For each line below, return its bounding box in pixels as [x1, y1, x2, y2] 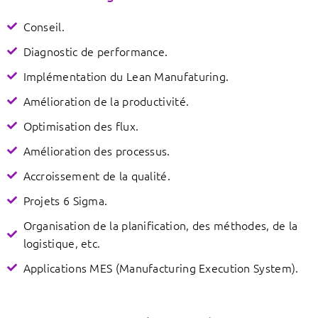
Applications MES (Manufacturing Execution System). [23, 259, 299, 275]
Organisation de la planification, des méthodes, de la [23, 216, 298, 233]
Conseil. [23, 18, 65, 34]
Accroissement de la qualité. [23, 167, 170, 183]
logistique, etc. [23, 234, 101, 251]
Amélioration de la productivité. [23, 92, 190, 109]
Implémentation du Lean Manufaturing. [23, 67, 229, 84]
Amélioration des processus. [23, 142, 170, 158]
